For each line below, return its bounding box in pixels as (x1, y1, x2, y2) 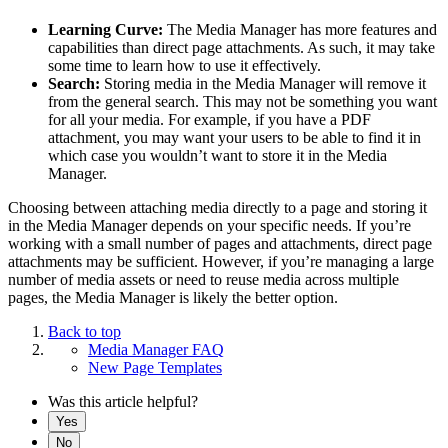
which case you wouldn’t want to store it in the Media (48, 146, 387, 164)
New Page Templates (88, 358, 222, 376)
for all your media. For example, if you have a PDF (48, 110, 371, 128)
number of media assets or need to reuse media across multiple (8, 270, 399, 288)
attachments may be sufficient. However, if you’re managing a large (8, 252, 434, 270)
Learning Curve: (48, 20, 163, 38)
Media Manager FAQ (88, 340, 224, 358)
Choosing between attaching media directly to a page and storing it (8, 198, 427, 216)
